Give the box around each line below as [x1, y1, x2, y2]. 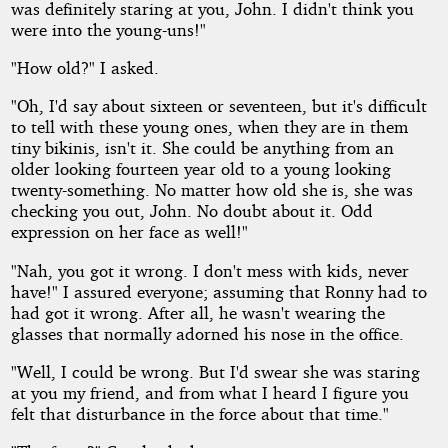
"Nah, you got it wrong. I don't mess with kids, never [10, 259, 409, 281]
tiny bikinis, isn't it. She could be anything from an [10, 137, 394, 159]
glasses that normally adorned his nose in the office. [10, 322, 404, 344]
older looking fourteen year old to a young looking [10, 158, 391, 180]
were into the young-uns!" [10, 18, 206, 40]
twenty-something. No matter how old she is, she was [10, 179, 413, 201]
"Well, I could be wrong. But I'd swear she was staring [10, 360, 420, 382]
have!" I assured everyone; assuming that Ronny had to [10, 280, 427, 302]
